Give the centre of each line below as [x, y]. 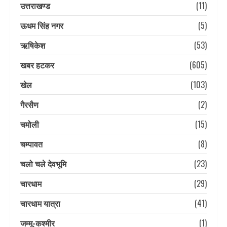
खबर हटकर [37, 65]
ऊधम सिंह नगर [42, 25]
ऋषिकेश [33, 45]
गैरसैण [29, 104]
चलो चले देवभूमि [43, 163]
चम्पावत [31, 144]
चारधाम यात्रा [40, 203]
